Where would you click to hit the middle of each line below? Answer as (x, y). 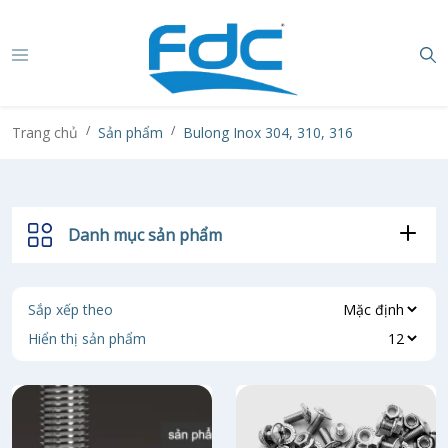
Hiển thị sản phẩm (87, 338)
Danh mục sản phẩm (145, 234)
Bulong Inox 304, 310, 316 (268, 132)
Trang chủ (45, 132)
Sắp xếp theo (70, 309)
